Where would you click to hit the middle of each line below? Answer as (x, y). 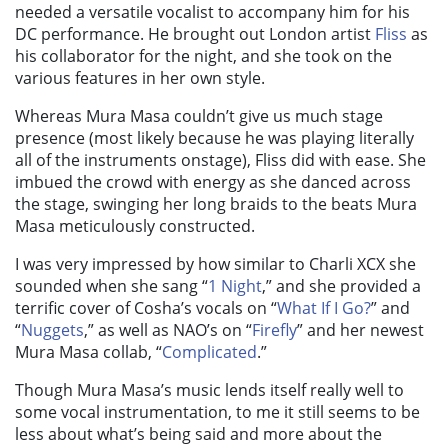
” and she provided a (343, 286)
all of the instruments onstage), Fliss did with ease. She (220, 160)
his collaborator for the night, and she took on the (203, 56)
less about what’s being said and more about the (198, 434)
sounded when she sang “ (111, 286)
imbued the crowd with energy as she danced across (213, 182)
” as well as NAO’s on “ (170, 330)
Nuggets (52, 330)
